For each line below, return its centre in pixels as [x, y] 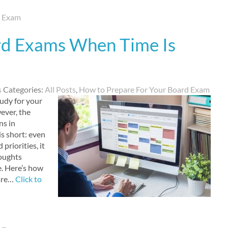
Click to [28, 179]
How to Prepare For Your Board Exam [144, 89]
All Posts [60, 89]
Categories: [24, 89]
